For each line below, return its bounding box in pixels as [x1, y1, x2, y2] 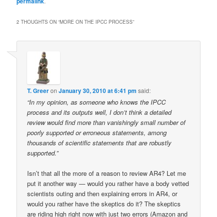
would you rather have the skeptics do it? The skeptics [27, 199, 181, 208]
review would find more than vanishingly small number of [27, 117, 186, 127]
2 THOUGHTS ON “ [16, 18, 60, 25]
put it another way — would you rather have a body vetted [27, 178, 189, 188]
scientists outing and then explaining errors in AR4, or [27, 188, 178, 198]
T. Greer [27, 86, 49, 95]
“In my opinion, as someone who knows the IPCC [27, 97, 166, 107]
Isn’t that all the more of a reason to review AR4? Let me [27, 168, 186, 178]
